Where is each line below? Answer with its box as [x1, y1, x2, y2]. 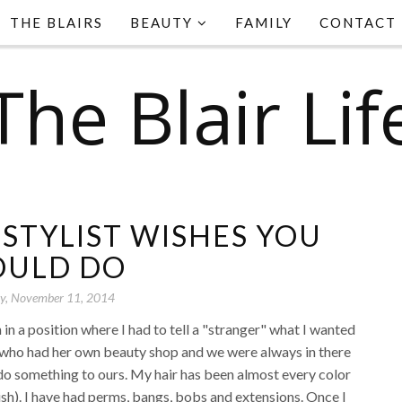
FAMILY [235, 14, 293, 31]
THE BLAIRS [10, 14, 103, 31]
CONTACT [319, 14, 397, 31]
